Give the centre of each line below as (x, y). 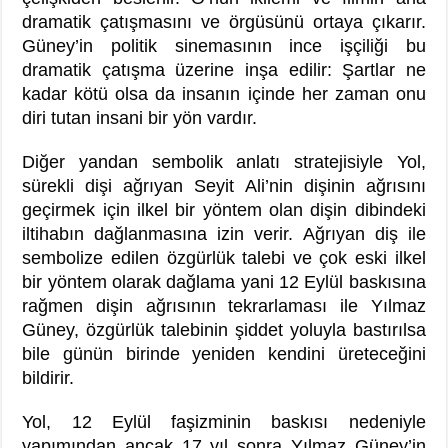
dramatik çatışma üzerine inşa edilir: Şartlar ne (224, 69)
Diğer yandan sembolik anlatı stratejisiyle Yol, (224, 161)
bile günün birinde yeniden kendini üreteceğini (224, 353)
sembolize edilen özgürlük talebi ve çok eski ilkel (224, 257)
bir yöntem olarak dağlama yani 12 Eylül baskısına (224, 281)
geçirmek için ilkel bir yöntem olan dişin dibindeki (224, 209)
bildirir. (48, 377)
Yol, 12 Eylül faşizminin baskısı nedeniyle (224, 421)
